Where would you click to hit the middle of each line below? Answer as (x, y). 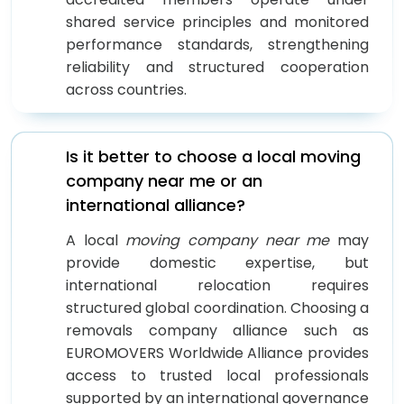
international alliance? (156, 205)
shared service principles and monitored (217, 22)
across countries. (126, 89)
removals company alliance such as (217, 330)
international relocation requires (217, 285)
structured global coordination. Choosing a (217, 308)
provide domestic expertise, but (217, 262)
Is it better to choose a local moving (213, 156)
